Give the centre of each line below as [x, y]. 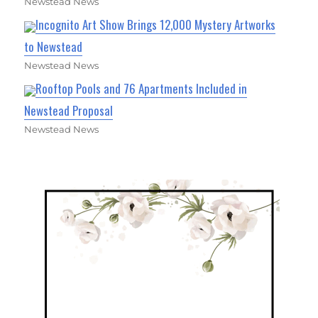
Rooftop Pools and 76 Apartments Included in [142, 89]
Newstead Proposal [69, 111]
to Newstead [54, 47]
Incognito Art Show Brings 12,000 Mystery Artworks [156, 25]
